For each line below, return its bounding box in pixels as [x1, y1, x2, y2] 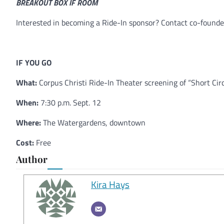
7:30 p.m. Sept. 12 [38, 96, 101, 108]
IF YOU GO [16, 56, 51, 68]
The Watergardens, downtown [41, 116, 145, 128]
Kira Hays [91, 176, 129, 191]
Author [16, 152, 47, 165]
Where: [16, 116, 41, 128]
